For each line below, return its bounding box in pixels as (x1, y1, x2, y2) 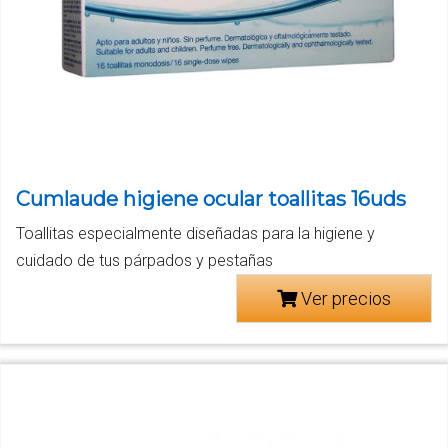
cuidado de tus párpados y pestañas (16, 250, 273, 270)
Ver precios (297, 287, 391, 309)
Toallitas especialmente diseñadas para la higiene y (16, 223, 375, 243)
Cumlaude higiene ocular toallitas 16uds (16, 186, 406, 211)
